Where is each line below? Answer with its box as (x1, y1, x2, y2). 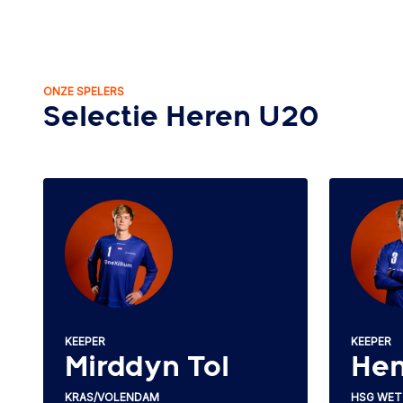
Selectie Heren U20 (43, 103, 319, 131)
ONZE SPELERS (43, 84, 124, 98)
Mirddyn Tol (65, 354, 229, 381)
